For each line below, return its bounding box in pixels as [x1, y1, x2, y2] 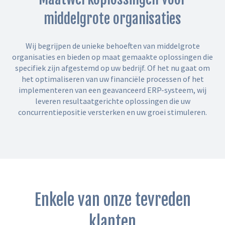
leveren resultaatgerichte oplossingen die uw [35, 95, 190, 106]
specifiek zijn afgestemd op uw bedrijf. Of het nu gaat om [15, 62, 210, 73]
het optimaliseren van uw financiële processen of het [21, 73, 204, 84]
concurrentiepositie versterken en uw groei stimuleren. [18, 106, 207, 117]
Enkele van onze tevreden [34, 190, 191, 210]
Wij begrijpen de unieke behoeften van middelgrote [25, 40, 200, 51]
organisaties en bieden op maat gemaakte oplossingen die [12, 51, 213, 62]
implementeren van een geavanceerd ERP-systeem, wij [19, 84, 206, 95]
